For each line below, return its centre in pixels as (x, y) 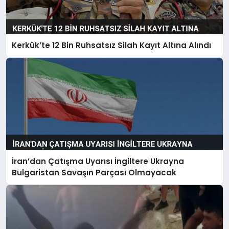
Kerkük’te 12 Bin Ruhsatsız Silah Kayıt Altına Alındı (112, 45)
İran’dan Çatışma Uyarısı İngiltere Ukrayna (98, 161)
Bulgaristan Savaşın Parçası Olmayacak (94, 172)
